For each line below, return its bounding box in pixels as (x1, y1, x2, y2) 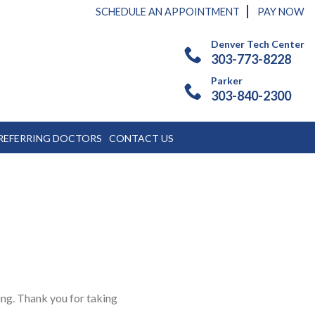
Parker (211, 75, 243, 86)
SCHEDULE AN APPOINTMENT (96, 6, 240, 18)
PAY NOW (257, 6, 304, 18)
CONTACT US (109, 132, 174, 144)
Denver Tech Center (211, 38, 304, 50)
